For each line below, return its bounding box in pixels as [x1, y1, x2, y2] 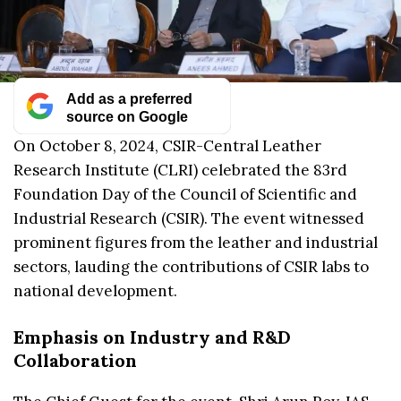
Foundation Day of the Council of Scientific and [13, 183, 357, 204]
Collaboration [13, 349, 137, 372]
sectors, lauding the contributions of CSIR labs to [13, 256, 369, 277]
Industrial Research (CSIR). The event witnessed [13, 208, 364, 228]
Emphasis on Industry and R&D [13, 326, 291, 349]
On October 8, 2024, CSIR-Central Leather [13, 135, 321, 156]
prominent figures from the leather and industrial [13, 232, 378, 252]
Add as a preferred [65, 90, 192, 107]
